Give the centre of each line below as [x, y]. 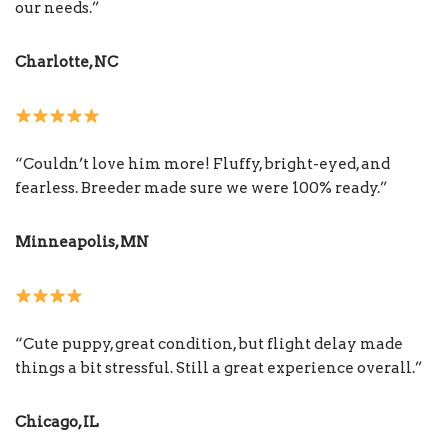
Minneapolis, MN [82, 242]
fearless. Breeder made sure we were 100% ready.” [201, 188]
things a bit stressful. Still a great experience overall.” [219, 368]
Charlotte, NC [66, 62]
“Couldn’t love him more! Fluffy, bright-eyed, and [202, 164]
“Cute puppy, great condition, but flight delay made [209, 344]
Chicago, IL [57, 422]
